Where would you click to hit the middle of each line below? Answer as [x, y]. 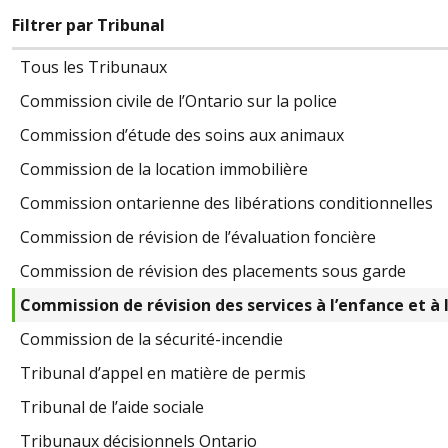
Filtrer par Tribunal [88, 24]
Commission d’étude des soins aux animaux [182, 134]
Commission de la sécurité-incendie [151, 338]
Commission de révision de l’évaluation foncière [198, 236]
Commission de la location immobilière [164, 168]
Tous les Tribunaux [93, 66]
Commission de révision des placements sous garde [213, 270]
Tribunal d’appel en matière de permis [163, 372]
